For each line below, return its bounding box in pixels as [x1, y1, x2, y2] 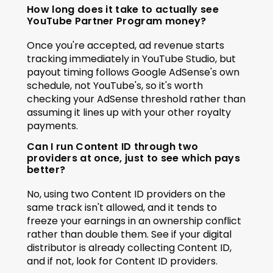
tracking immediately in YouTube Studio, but [27, 52, 236, 66]
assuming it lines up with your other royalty [27, 105, 231, 119]
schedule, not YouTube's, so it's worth [27, 79, 203, 93]
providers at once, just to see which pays [27, 151, 241, 165]
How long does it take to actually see [27, 2, 219, 16]
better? [27, 163, 66, 177]
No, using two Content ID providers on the [27, 187, 225, 201]
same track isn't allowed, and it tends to [27, 200, 217, 214]
